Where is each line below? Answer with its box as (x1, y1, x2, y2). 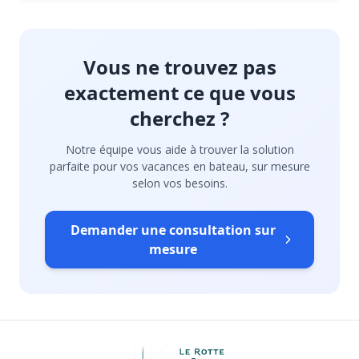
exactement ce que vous (63, 79, 296, 106)
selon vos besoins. (131, 175, 228, 191)
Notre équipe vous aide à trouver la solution (65, 141, 294, 157)
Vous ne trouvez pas (83, 53, 276, 80)
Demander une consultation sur (70, 220, 276, 239)
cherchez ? (130, 104, 229, 131)
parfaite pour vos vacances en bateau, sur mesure (49, 158, 310, 174)
